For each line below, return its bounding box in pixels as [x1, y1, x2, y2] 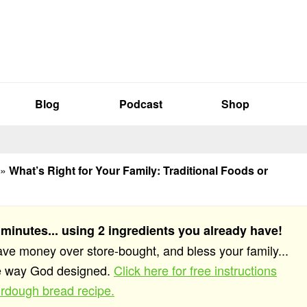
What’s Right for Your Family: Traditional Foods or [9, 162, 268, 178]
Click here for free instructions [114, 261, 277, 279]
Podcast [119, 96, 162, 112]
